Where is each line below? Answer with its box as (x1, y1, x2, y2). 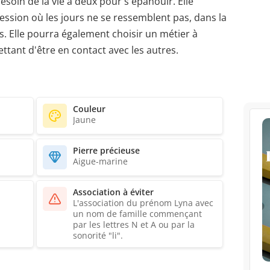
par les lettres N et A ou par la (73, 219, 195, 231)
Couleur (73, 103, 105, 115)
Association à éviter (73, 186, 154, 198)
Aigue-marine (73, 155, 128, 168)
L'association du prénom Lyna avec (73, 197, 213, 209)
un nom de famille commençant (73, 208, 202, 220)
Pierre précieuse (73, 145, 140, 157)
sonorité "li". (73, 230, 123, 242)
